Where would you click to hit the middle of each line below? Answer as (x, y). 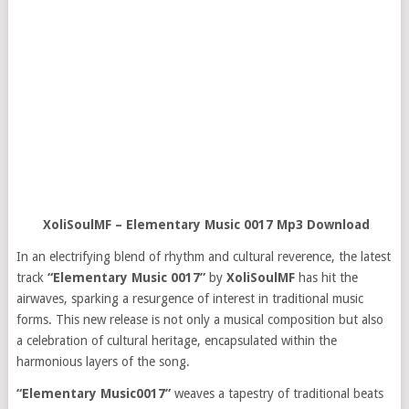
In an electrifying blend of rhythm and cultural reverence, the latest (203, 257)
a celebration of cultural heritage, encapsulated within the (176, 341)
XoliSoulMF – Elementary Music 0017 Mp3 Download (204, 225)
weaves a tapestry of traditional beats (277, 393)
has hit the (326, 278)
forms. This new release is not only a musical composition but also (199, 320)
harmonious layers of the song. (103, 362)
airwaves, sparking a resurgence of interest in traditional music (189, 299)
